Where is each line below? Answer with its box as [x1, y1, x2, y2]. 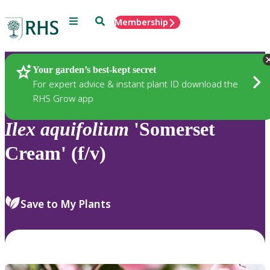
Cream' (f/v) [5, 142, 106, 165]
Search [95, 15, 123, 25]
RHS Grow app [33, 92, 93, 104]
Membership [115, 16, 168, 28]
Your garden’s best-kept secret [33, 64, 156, 75]
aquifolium [40, 118, 129, 140]
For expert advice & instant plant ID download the [33, 77, 238, 90]
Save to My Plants [20, 196, 111, 211]
